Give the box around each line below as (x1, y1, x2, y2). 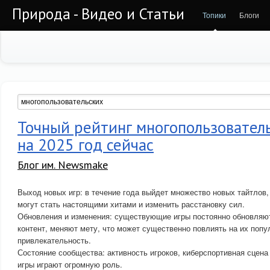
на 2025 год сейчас (17, 134, 154, 155)
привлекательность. (17, 234, 91, 246)
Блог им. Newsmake (17, 158, 108, 172)
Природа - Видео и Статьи (12, 4, 184, 24)
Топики (202, 10, 226, 20)
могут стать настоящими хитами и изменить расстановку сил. (17, 198, 245, 210)
